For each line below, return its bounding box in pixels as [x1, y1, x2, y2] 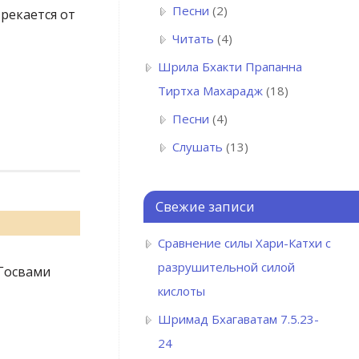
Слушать [172, 139, 223, 155]
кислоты [158, 283, 205, 300]
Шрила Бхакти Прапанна [158, 58, 302, 75]
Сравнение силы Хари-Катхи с [158, 235, 331, 252]
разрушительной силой [158, 259, 295, 276]
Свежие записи [155, 197, 255, 216]
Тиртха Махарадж [158, 83, 263, 99]
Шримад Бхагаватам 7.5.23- [158, 311, 319, 328]
